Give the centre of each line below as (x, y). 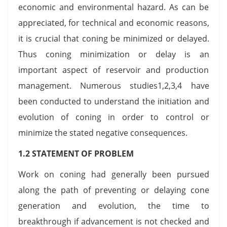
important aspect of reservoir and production (113, 70)
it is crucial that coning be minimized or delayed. (113, 38)
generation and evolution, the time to (113, 205)
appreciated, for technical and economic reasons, (113, 23)
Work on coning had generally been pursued (113, 174)
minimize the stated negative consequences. (103, 133)
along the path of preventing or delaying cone (113, 190)
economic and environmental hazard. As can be (113, 7)
